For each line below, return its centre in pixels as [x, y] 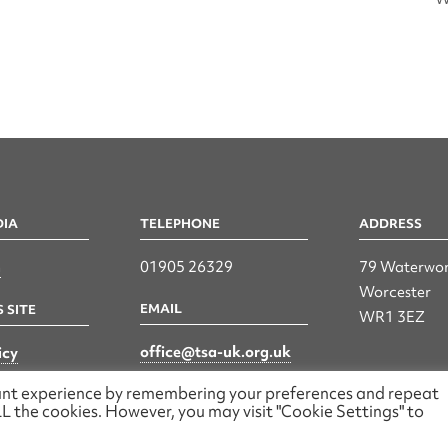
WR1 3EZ [391, 317]
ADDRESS [390, 224]
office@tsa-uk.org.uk [215, 352]
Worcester [394, 292]
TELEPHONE [179, 224]
